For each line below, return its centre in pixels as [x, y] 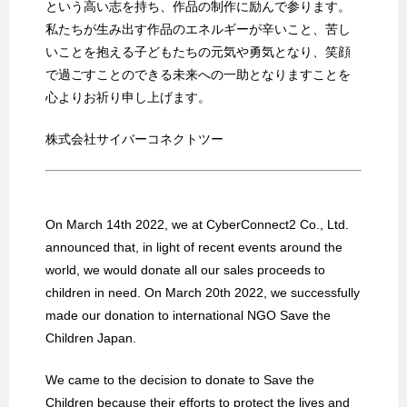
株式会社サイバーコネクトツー [134, 139]
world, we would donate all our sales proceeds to [185, 269]
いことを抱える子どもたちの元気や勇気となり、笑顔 [198, 51]
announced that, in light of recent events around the [194, 247]
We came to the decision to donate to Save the [180, 379]
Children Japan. [91, 338]
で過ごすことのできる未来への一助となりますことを [198, 74]
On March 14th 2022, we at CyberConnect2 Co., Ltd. [197, 224]
